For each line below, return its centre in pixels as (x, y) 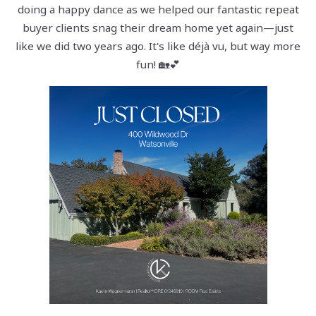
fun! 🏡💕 (158, 65)
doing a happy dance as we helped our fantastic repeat (158, 10)
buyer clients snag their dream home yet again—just (158, 28)
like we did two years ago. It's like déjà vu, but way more (158, 46)
